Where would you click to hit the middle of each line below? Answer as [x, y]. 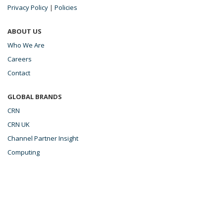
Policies [66, 7]
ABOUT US [25, 31]
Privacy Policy [28, 7]
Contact [19, 73]
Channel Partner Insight [43, 138]
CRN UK [19, 124]
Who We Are [26, 45]
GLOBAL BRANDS [35, 96]
